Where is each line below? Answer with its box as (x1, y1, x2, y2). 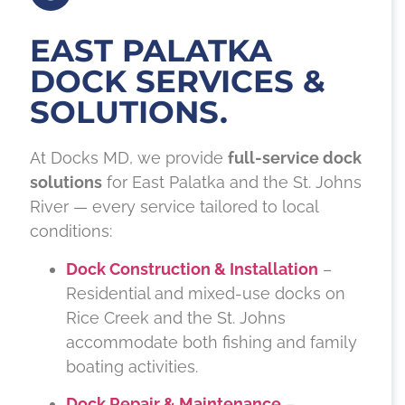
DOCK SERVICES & (30, 62, 325, 101)
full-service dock (228, 148, 362, 168)
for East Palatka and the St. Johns (102, 173, 362, 193)
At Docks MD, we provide (30, 148, 228, 168)
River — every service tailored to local (30, 197, 318, 217)
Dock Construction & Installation (66, 259, 318, 278)
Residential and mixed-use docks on (66, 283, 345, 303)
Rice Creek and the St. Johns (66, 307, 286, 327)
